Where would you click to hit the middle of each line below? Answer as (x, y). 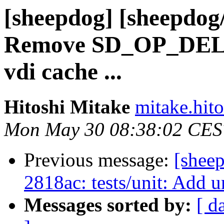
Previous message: (99, 160)
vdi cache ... (63, 71)
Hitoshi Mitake (67, 107)
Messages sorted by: (108, 205)
